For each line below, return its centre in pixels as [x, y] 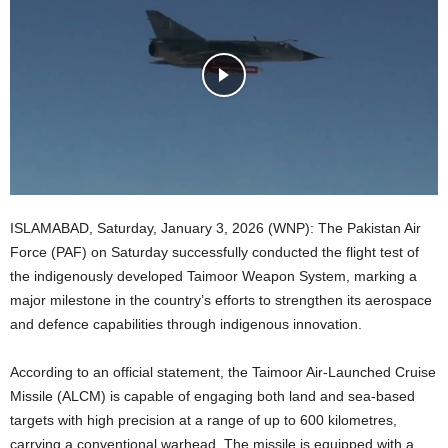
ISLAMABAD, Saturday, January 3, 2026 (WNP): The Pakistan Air [215, 227]
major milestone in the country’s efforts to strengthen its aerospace [221, 299]
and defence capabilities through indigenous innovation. [186, 323]
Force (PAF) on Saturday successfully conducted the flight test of [214, 251]
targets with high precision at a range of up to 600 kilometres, [203, 419]
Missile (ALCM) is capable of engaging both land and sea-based [212, 395]
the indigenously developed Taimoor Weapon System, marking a [213, 275]
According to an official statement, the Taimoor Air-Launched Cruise [223, 371]
